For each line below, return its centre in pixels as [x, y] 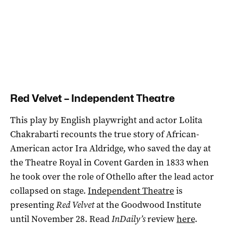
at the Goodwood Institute [149, 205]
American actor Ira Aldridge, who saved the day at [110, 148]
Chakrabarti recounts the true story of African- [105, 134]
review [162, 219]
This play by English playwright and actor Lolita [106, 120]
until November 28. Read [61, 219]
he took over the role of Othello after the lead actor [112, 176]
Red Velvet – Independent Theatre [92, 98]
